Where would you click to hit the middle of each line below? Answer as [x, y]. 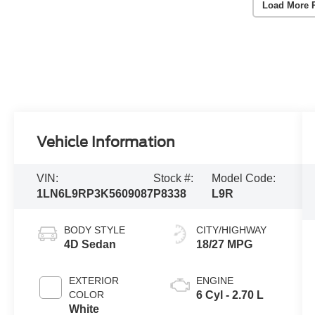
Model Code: [243, 178]
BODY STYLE [95, 230]
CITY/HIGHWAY [231, 230]
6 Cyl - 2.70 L [230, 295]
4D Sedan [90, 244]
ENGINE [214, 280]
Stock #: [174, 178]
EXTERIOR [94, 280]
